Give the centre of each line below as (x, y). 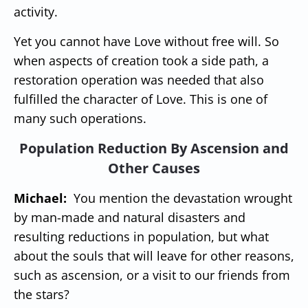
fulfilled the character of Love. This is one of (141, 99)
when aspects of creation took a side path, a (141, 60)
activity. (36, 11)
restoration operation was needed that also (139, 79)
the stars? (42, 294)
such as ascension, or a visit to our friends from (152, 275)
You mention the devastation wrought (183, 198)
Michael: (40, 198)
